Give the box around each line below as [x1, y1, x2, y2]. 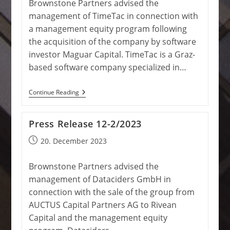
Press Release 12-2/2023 [28, 118, 142, 130]
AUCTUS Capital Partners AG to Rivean [28, 199, 177, 210]
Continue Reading [28, 88, 79, 97]
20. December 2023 [40, 136, 107, 146]
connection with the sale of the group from [28, 186, 195, 198]
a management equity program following [28, 23, 187, 34]
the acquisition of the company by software [28, 36, 196, 47]
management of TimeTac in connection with [28, 10, 198, 22]
